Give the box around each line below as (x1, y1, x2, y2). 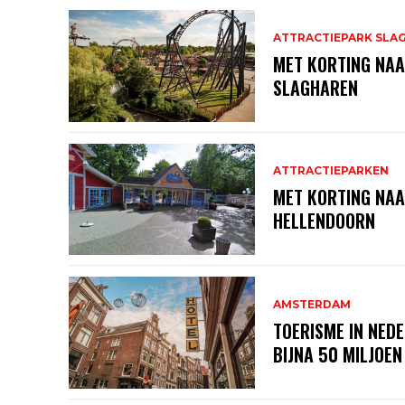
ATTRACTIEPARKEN (272, 164, 389, 178)
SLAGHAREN (272, 73, 358, 101)
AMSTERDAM (272, 297, 351, 311)
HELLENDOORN (272, 207, 375, 235)
